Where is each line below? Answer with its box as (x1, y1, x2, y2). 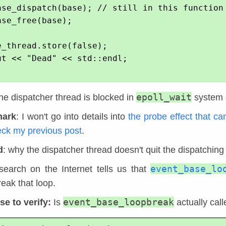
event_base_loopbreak (63, 197, 174, 208)
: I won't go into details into (16, 111, 129, 122)
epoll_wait (136, 92, 192, 103)
